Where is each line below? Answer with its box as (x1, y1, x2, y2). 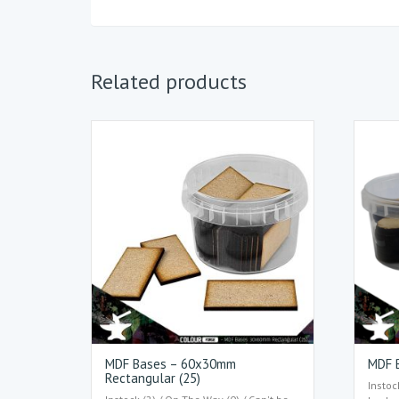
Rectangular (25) (105, 369, 200, 387)
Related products (91, 68, 247, 96)
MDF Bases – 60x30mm (105, 354, 236, 372)
